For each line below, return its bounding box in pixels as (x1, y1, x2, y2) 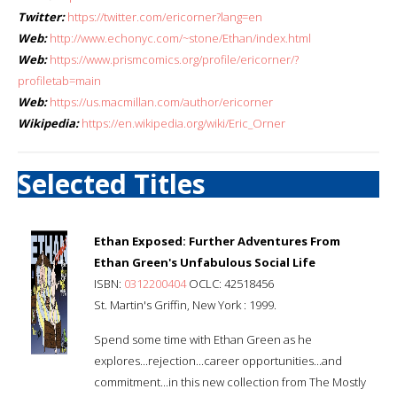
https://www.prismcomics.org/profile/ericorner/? (50, 51, 299, 67)
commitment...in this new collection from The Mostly (94, 373, 366, 390)
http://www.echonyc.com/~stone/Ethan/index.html (50, 29, 311, 46)
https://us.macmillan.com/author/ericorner (50, 93, 273, 110)
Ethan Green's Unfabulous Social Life (94, 253, 315, 270)
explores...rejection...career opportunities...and (94, 352, 342, 369)
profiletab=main (18, 72, 101, 89)
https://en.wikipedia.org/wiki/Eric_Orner (82, 114, 285, 131)
